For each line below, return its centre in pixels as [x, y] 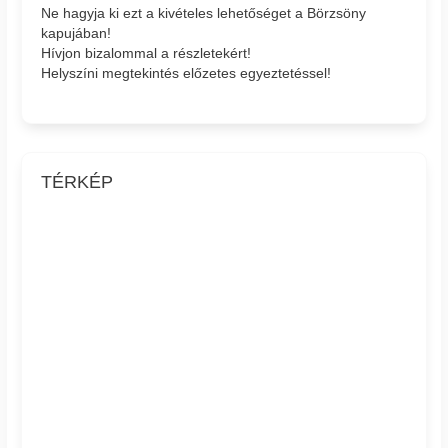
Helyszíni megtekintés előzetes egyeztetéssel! [186, 73]
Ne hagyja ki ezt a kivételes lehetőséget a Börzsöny [204, 13]
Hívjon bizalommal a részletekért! [146, 53]
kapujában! [76, 33]
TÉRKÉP [77, 182]
